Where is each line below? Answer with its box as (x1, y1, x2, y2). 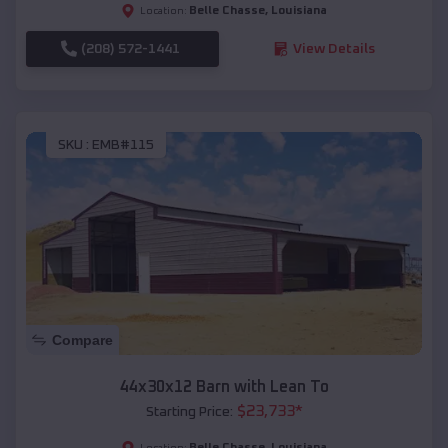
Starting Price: (145, 404, 233, 419)
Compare (52, 331, 113, 348)
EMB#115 (92, 138, 154, 153)
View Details (292, 41, 375, 56)
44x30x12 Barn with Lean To (119, 378, 329, 395)
